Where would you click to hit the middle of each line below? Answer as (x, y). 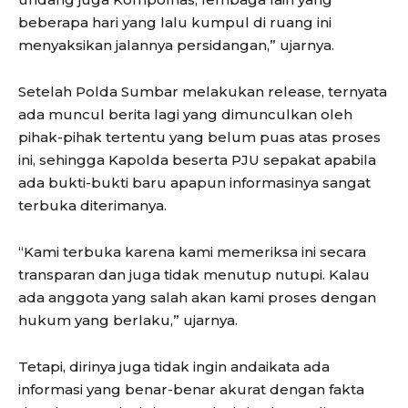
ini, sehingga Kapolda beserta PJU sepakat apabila (197, 159)
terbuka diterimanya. (92, 205)
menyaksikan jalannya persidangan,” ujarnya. (176, 45)
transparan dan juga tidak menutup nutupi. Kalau (194, 274)
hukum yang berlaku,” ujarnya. (128, 320)
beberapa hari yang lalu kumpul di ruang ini (175, 22)
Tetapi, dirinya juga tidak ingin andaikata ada (174, 366)
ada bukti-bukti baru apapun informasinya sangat (194, 182)
